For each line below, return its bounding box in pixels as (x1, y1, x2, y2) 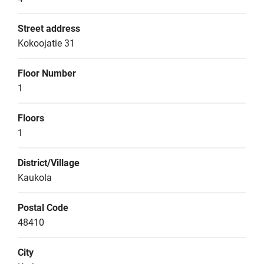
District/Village (18, 157, 80, 169)
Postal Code (18, 202, 68, 213)
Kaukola (18, 172, 52, 183)
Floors (18, 113, 44, 124)
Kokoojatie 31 (18, 38, 75, 49)
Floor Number (18, 68, 76, 79)
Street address (18, 23, 80, 34)
